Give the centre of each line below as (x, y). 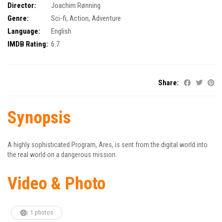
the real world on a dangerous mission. (62, 154)
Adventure (106, 18)
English (61, 31)
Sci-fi (58, 18)
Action (79, 18)
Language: (24, 31)
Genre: (18, 18)
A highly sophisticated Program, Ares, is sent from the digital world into (108, 144)
